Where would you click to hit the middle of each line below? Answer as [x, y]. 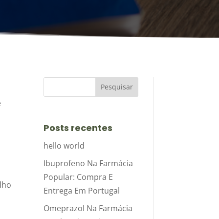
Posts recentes [78, 128]
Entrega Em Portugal [82, 190]
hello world [64, 145]
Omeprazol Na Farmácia [88, 208]
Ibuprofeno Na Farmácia [88, 163]
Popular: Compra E [78, 177]
